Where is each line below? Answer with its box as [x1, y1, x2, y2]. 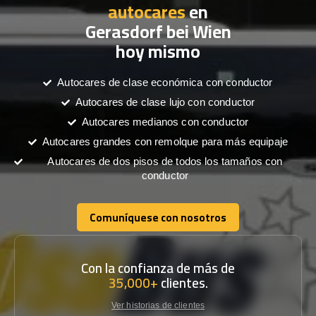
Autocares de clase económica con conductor [57, 76, 273, 88]
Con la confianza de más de [81, 255, 235, 281]
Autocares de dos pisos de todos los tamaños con [47, 155, 283, 167]
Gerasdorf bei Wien [85, 15, 231, 48]
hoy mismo [116, 35, 200, 68]
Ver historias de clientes [111, 300, 205, 310]
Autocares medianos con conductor [81, 116, 249, 128]
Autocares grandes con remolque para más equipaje [42, 135, 288, 147]
